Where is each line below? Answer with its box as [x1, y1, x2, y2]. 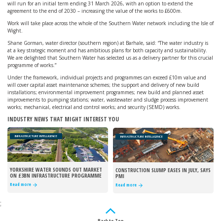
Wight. [7, 27, 23, 34]
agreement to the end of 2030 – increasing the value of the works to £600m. [7, 7, 182, 14]
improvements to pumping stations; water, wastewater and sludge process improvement [7, 96, 208, 103]
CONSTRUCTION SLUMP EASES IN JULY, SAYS [115, 166, 211, 174]
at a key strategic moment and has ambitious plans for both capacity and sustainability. [7, 47, 207, 54]
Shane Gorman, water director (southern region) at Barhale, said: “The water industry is [7, 39, 208, 46]
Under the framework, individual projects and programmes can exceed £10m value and [7, 74, 206, 81]
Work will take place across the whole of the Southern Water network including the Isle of [7, 20, 214, 27]
